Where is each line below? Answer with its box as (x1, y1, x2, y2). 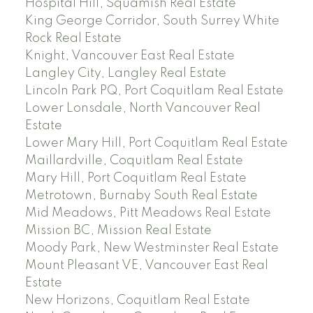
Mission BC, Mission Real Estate (24, 224, 212, 238)
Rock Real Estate (24, 32, 122, 45)
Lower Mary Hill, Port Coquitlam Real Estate (24, 137, 288, 150)
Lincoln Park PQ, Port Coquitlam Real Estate (24, 85, 284, 98)
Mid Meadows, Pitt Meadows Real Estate (24, 207, 271, 220)
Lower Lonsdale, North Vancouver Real (24, 102, 261, 115)
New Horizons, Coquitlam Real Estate (24, 294, 250, 307)
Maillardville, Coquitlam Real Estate (24, 154, 243, 168)
